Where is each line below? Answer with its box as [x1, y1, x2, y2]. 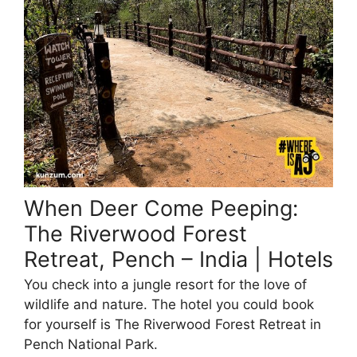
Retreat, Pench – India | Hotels [24, 245, 333, 273]
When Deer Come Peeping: [24, 194, 298, 222]
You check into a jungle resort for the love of [24, 277, 307, 293]
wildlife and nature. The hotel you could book [24, 296, 314, 313]
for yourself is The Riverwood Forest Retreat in [24, 316, 321, 333]
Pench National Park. [24, 336, 158, 353]
